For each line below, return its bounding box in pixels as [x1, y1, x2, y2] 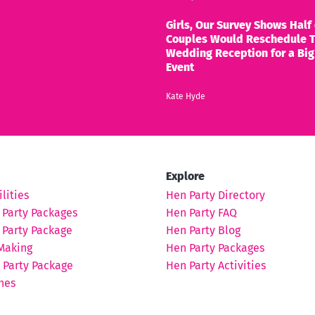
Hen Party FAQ [166, 205, 237, 219]
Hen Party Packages [166, 240, 264, 255]
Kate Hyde [166, 91, 205, 101]
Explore [166, 169, 205, 183]
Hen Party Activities [166, 258, 266, 272]
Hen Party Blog [166, 223, 240, 237]
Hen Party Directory [166, 188, 265, 202]
